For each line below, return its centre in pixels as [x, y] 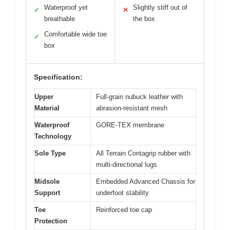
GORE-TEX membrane [130, 125]
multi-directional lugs [127, 164]
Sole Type [50, 153]
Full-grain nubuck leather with [139, 97]
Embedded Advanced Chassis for [146, 181]
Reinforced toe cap [124, 209]
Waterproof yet [66, 7]
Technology [53, 136]
